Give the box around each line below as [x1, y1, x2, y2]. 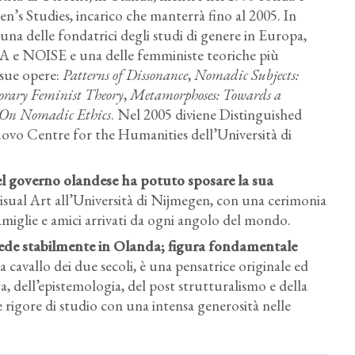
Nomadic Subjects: [194, 65, 299, 85]
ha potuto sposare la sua [118, 170, 273, 190]
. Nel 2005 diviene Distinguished [111, 105, 302, 124]
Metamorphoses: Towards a [130, 85, 281, 105]
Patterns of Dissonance [63, 65, 188, 85]
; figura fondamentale [161, 236, 297, 256]
